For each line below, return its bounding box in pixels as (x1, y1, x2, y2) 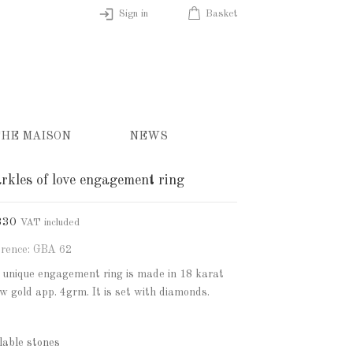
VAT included (20, 217, 80, 229)
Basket (205, 9, 237, 19)
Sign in (118, 9, 148, 19)
